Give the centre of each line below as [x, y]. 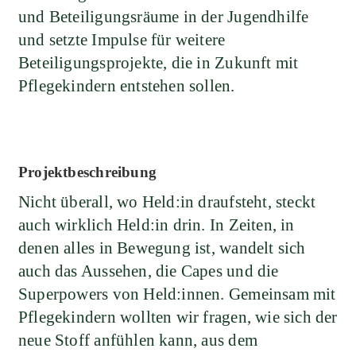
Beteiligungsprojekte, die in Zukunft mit [159, 62]
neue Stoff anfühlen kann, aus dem [138, 340]
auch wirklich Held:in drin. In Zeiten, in [157, 224]
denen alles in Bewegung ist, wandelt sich [162, 248]
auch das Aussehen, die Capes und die [149, 271]
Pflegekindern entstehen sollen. [127, 85]
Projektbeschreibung [87, 172]
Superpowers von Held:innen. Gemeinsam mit [177, 294]
